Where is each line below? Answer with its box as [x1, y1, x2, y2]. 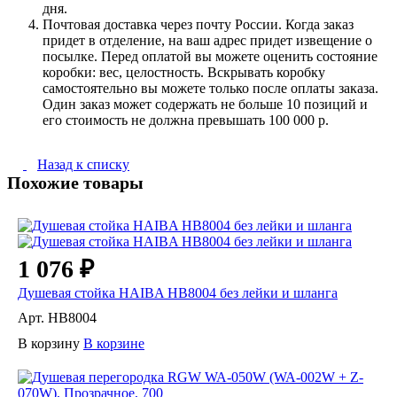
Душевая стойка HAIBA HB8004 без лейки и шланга [18, 284, 338, 300]
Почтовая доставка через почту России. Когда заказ [43, 17, 354, 33]
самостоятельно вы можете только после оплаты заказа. [43, 81, 378, 97]
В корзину [18, 335, 80, 351]
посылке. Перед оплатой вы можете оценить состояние [43, 49, 378, 65]
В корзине [83, 335, 144, 351]
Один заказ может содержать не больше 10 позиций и [43, 97, 368, 113]
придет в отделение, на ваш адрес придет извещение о [43, 33, 372, 49]
